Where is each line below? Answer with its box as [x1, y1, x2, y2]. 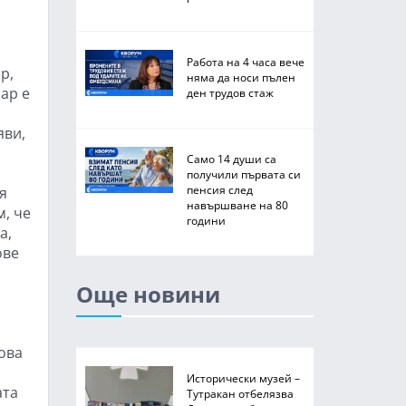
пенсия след [186, 182, 253, 197]
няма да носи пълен [186, 70, 295, 84]
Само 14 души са [186, 151, 276, 166]
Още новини [75, 279, 220, 309]
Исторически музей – [186, 371, 300, 385]
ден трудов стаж [186, 85, 274, 100]
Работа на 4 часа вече [186, 54, 304, 69]
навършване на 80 [186, 198, 288, 212]
